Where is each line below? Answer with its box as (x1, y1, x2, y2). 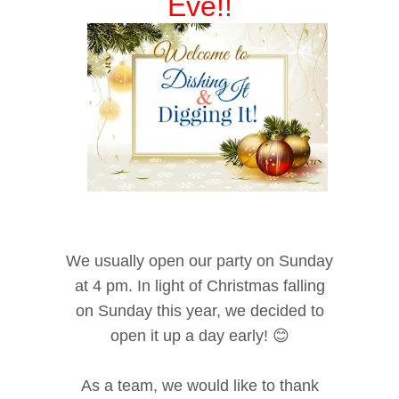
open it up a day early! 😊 (110, 327, 289, 346)
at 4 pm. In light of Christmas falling (74, 277, 325, 296)
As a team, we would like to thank (80, 377, 319, 395)
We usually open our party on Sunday (66, 252, 333, 271)
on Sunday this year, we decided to (75, 302, 324, 321)
